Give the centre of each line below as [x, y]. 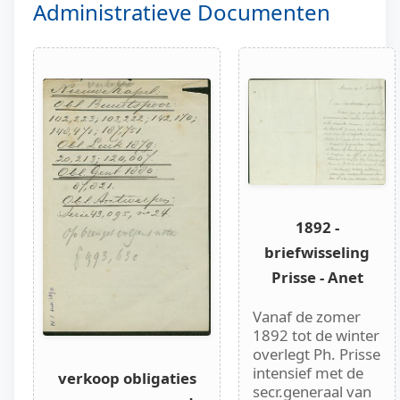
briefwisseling [317, 252]
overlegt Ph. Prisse [317, 354]
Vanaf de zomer [307, 316]
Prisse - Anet [317, 277]
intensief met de [308, 372]
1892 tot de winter [316, 335]
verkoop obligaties [127, 379]
